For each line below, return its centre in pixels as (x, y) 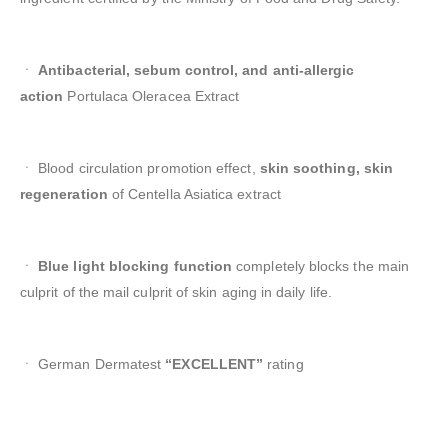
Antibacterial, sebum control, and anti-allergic (196, 70)
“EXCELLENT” (216, 364)
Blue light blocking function (137, 266)
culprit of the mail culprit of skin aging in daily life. (176, 292)
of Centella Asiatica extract (194, 194)
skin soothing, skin (326, 168)
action (42, 96)
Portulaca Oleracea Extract (151, 96)
